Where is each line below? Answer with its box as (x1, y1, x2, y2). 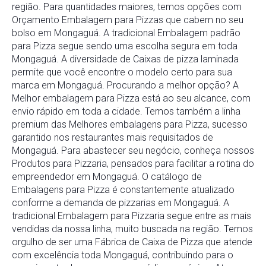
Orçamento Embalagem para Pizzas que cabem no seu (12, 14, 243, 26)
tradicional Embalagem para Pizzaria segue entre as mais (12, 210, 251, 222)
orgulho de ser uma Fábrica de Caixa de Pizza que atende (12, 236, 252, 248)
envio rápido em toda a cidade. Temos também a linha (12, 106, 240, 118)
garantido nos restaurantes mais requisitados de (12, 132, 213, 144)
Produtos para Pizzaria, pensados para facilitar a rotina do (12, 158, 254, 170)
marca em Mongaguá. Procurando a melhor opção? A (12, 80, 239, 91)
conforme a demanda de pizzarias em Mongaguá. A (12, 197, 229, 209)
